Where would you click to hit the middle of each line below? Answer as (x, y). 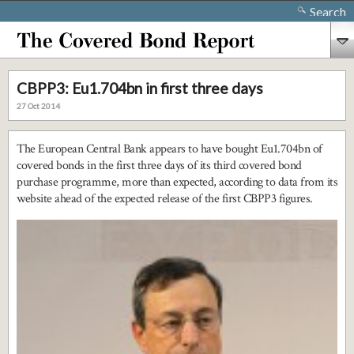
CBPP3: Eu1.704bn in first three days (140, 88)
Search (328, 11)
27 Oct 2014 (38, 106)
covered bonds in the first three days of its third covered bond (159, 166)
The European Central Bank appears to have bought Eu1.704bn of (169, 149)
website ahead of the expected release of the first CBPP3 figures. (165, 199)
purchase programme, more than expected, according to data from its (177, 182)
